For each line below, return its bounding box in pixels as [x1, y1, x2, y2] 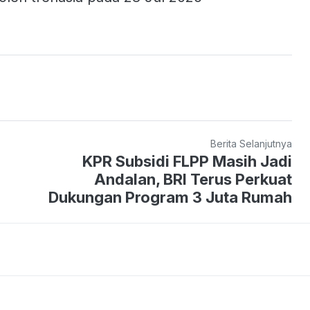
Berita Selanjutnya [210, 137, 293, 149]
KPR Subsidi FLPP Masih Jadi [82, 152, 293, 170]
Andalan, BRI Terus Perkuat [94, 170, 293, 188]
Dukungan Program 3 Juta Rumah [48, 188, 293, 206]
